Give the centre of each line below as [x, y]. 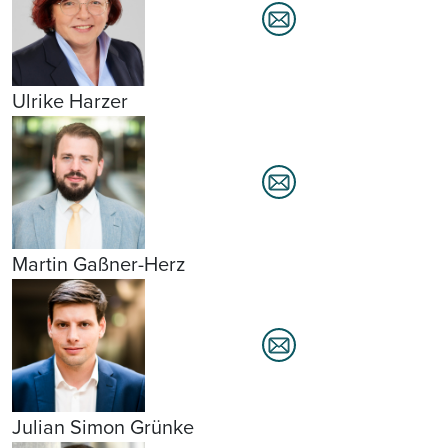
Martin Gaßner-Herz [98, 263]
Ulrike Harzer [70, 100]
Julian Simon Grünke [103, 427]
